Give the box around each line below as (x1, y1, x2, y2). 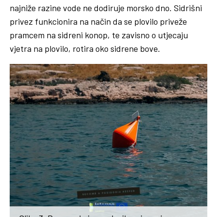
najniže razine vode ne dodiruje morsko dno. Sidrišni (10, 2, 202, 13)
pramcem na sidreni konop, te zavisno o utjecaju (10, 29, 188, 40)
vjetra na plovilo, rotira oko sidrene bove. (10, 43, 160, 54)
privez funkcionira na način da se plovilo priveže (10, 15, 187, 27)
